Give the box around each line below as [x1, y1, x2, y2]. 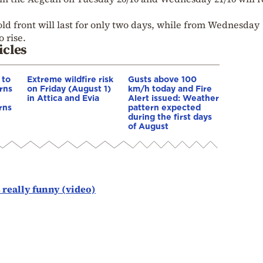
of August [128, 121, 168, 130]
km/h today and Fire [128, 83, 212, 93]
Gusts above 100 [128, 74, 197, 83]
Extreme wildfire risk [27, 74, 113, 83]
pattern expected [128, 102, 201, 112]
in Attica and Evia [27, 93, 99, 102]
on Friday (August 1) [27, 83, 111, 93]
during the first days [128, 112, 212, 121]
